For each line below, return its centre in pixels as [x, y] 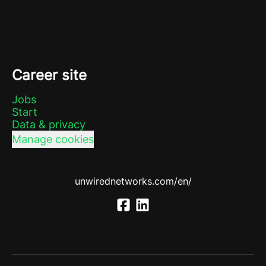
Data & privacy [49, 124]
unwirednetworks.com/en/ [133, 181]
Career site [49, 75]
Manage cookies [53, 139]
